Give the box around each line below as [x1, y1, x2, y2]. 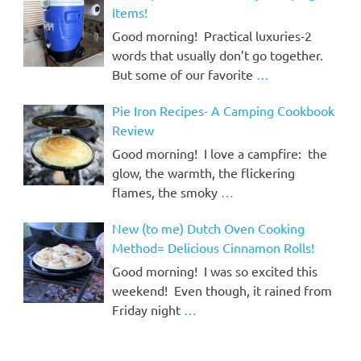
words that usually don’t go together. [111, 47, 326, 64]
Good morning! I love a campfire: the [111, 145, 327, 162]
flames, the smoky [111, 184, 221, 201]
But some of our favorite [111, 66, 256, 83]
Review [111, 122, 154, 139]
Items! [111, 4, 147, 21]
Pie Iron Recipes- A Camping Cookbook [111, 102, 334, 119]
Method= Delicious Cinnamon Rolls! [111, 239, 314, 256]
